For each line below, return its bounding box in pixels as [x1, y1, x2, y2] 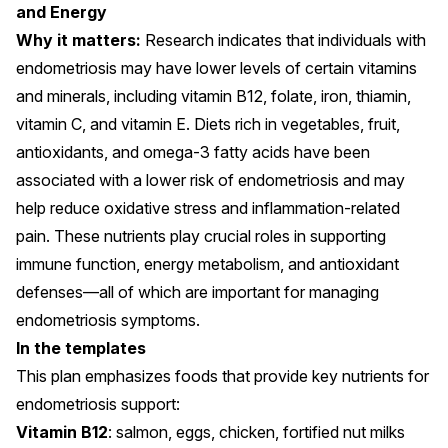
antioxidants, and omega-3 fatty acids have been [16, 142, 370, 163]
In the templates [16, 338, 146, 359]
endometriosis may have [16, 58, 196, 79]
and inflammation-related [217, 198, 400, 219]
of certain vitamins [281, 58, 417, 79]
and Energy [16, 2, 111, 23]
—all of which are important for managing [83, 282, 379, 303]
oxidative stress [104, 198, 217, 219]
